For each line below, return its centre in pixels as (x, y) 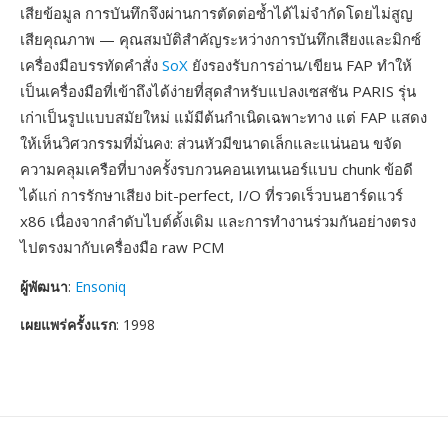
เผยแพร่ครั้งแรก (68, 324)
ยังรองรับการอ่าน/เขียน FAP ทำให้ (300, 65)
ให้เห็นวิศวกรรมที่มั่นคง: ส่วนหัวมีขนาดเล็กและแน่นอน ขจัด (211, 143)
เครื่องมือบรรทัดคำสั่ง (91, 65)
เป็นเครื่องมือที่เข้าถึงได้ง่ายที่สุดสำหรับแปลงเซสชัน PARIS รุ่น (218, 91)
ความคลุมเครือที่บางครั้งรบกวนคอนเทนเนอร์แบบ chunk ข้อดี (216, 169)
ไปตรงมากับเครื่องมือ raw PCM (122, 247)
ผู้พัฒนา (44, 286)
